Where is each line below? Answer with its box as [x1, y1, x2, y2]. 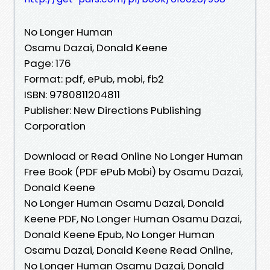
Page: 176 [24, 55, 71, 71]
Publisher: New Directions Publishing [24, 102, 201, 118]
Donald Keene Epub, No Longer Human [24, 227, 215, 242]
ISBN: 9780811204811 [24, 87, 120, 102]
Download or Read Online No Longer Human [24, 148, 243, 163]
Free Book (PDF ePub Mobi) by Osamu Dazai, [24, 164, 243, 179]
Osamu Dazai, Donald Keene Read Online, [24, 242, 233, 257]
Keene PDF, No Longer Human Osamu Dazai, [24, 211, 242, 226]
